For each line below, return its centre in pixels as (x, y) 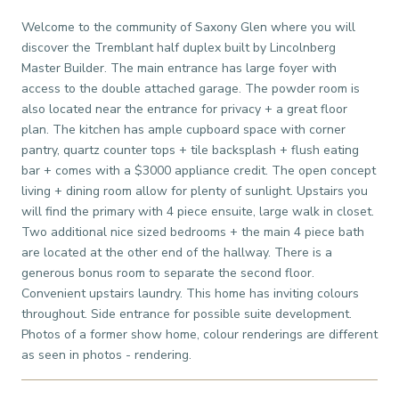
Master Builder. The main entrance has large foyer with (179, 68)
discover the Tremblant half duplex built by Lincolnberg (179, 47)
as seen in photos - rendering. (106, 354)
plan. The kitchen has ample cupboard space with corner (183, 129)
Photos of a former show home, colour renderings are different (199, 334)
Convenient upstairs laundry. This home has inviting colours (190, 293)
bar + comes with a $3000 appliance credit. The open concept (199, 170)
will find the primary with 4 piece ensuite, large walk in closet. (198, 211)
